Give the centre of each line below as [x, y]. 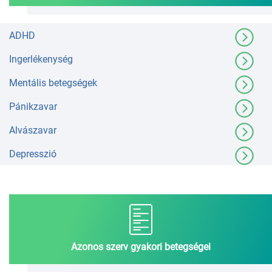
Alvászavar [33, 131]
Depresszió [33, 154]
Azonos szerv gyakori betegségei [141, 247]
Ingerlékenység [41, 59]
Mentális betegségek [53, 83]
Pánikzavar [33, 107]
